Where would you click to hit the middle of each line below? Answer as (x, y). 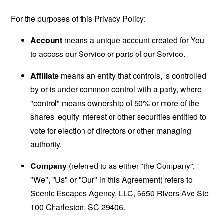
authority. (46, 144)
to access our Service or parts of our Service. (108, 54)
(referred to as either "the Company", (131, 165)
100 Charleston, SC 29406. (78, 207)
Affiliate (45, 75)
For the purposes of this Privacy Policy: (79, 18)
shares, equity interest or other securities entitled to (119, 116)
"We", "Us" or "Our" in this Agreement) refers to (112, 179)
